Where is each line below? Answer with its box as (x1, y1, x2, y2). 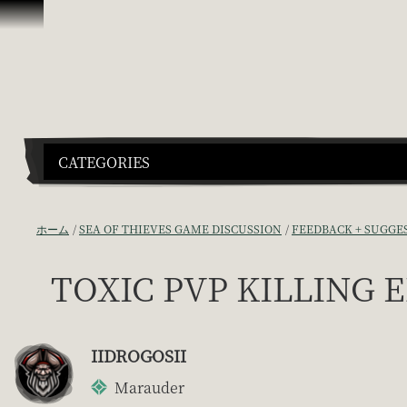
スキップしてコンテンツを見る (7, 7, 211, 28)
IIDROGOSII (91, 342, 186, 367)
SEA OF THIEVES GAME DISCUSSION (79, 220, 282, 236)
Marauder (114, 376, 184, 398)
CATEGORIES (58, 151, 150, 173)
